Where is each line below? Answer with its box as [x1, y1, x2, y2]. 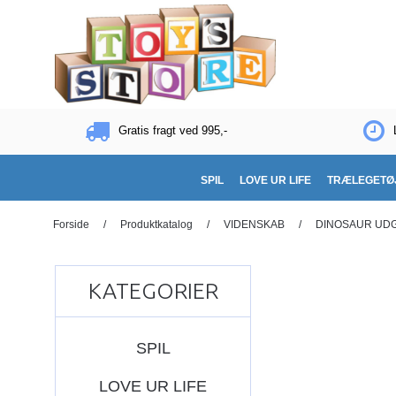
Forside [52, 217, 89, 231]
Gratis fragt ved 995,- [118, 124, 227, 138]
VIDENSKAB [223, 217, 285, 231]
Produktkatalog [119, 217, 193, 231]
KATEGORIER [88, 278, 218, 303]
